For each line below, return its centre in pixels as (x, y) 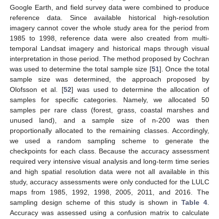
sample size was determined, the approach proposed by (109, 79)
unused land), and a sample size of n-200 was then (109, 120)
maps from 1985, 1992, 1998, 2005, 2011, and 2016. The (109, 192)
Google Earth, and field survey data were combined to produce (109, 8)
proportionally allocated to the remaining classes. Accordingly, (109, 131)
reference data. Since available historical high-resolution (109, 18)
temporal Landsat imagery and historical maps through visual (109, 49)
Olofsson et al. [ (37, 90)
